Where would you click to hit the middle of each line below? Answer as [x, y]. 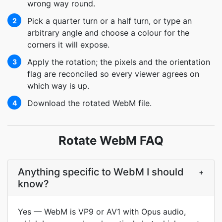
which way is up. [58, 86]
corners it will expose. [68, 45]
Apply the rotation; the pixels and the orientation [119, 62]
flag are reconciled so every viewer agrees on [113, 74]
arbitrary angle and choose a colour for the [108, 33]
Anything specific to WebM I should [101, 172]
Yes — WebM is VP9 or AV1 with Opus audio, [102, 212]
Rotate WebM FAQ [111, 140]
